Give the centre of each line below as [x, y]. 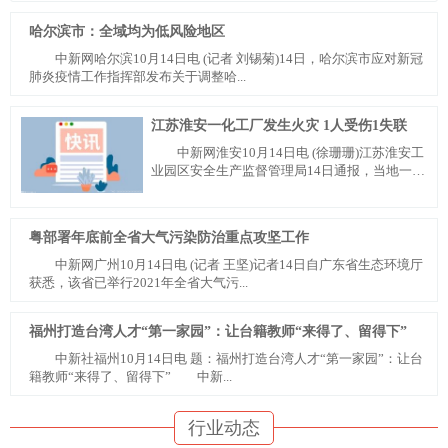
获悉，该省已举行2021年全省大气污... [138, 282]
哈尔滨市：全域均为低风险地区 [127, 31]
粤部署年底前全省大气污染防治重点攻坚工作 [169, 237]
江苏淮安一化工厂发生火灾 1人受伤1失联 [278, 125]
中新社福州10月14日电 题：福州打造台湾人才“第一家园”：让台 [226, 358]
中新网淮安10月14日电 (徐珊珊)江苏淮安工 [287, 152]
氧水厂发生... [187, 188]
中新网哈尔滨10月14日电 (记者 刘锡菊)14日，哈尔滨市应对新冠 [226, 58]
